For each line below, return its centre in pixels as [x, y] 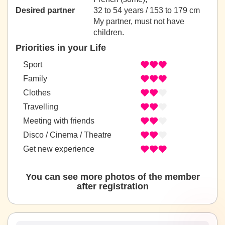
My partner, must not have [139, 22]
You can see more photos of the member [113, 177]
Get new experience [59, 149]
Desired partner [45, 11]
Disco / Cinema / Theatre [67, 135]
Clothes [37, 92]
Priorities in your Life [61, 48]
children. [109, 33]
